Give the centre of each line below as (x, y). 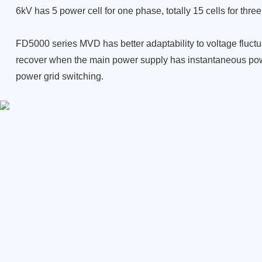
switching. (82, 77)
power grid (39, 77)
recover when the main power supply (93, 60)
